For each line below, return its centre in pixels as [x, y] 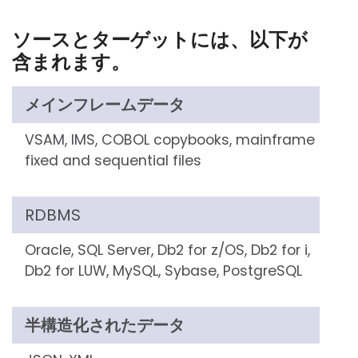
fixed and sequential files [113, 161]
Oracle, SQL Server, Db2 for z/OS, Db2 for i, [167, 250]
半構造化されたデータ [105, 325]
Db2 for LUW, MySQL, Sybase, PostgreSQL [163, 271]
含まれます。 [71, 62]
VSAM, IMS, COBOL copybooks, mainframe [170, 140]
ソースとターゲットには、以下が [160, 40]
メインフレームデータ [105, 105]
